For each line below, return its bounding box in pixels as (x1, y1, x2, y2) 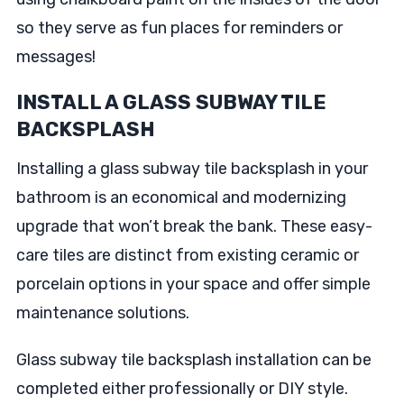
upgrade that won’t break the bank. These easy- (15, 216, 372, 236)
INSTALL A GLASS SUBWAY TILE (15, 90, 326, 115)
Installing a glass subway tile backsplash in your (15, 159, 368, 179)
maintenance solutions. (15, 303, 189, 323)
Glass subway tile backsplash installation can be (15, 350, 372, 370)
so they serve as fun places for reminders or (15, 18, 343, 38)
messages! (15, 47, 96, 67)
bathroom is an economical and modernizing (15, 188, 346, 207)
